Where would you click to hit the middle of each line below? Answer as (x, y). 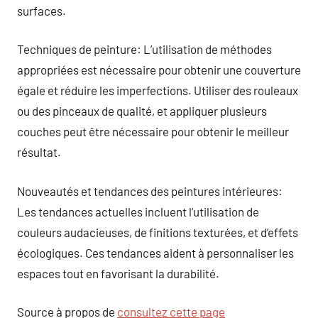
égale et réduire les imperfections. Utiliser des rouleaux (158, 90)
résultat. (39, 152)
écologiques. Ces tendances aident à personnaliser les (155, 252)
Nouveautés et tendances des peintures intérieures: (150, 191)
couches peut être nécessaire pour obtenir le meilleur (153, 131)
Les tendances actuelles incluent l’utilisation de (138, 211)
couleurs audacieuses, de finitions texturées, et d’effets (158, 232)
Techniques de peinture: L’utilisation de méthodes (144, 49)
